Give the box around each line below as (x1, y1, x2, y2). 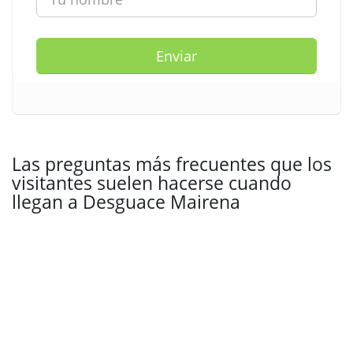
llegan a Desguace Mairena (12, 189, 240, 214)
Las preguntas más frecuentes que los (12, 151, 332, 176)
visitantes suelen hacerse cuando (12, 170, 292, 195)
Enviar (156, 46, 197, 65)
